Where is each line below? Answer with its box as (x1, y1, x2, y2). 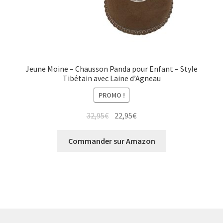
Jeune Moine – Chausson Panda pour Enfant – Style (25, 64, 198, 74)
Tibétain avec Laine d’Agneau (62, 73, 161, 84)
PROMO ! (98, 90, 125, 100)
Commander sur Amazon (68, 135, 155, 146)
